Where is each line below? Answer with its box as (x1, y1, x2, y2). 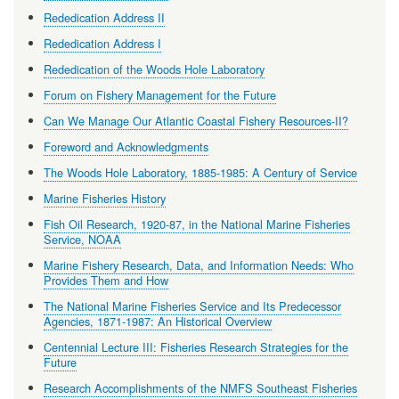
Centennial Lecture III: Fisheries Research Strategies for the (43, 338, 348, 356)
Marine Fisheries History (43, 190, 166, 208)
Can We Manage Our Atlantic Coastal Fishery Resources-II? (43, 112, 348, 130)
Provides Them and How (43, 272, 168, 289)
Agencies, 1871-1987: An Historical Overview (43, 313, 272, 330)
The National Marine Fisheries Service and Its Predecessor (43, 297, 341, 315)
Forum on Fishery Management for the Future (43, 86, 276, 104)
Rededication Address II (43, 9, 165, 27)
